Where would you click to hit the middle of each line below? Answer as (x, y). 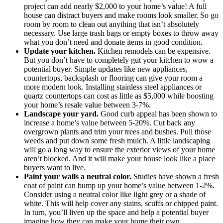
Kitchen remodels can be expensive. (154, 51)
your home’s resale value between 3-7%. (87, 105)
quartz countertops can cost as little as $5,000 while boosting (119, 96)
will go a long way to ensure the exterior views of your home (119, 149)
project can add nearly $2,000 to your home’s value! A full (115, 6)
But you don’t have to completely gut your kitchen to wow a (119, 60)
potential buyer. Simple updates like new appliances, (106, 69)
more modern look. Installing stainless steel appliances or (113, 87)
